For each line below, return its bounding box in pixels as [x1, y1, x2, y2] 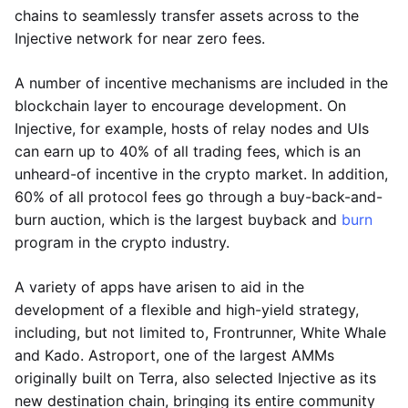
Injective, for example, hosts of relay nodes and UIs [15, 119, 369, 138]
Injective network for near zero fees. [15, 29, 265, 47]
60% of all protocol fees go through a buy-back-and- [15, 188, 382, 206]
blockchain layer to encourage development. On [15, 97, 346, 115]
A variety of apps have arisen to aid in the [15, 278, 304, 296]
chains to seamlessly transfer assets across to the [15, 6, 359, 25]
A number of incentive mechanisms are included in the [15, 74, 388, 92]
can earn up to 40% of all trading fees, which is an [15, 142, 361, 160]
